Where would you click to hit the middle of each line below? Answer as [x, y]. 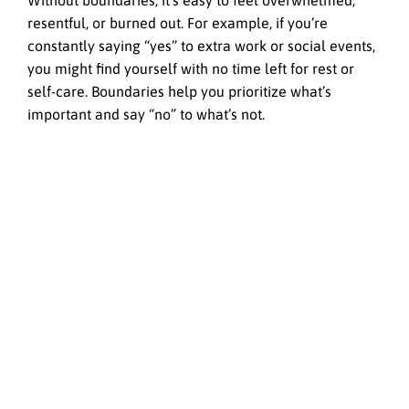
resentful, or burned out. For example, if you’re [178, 23]
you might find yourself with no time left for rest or [191, 69]
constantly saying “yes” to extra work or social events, [201, 46]
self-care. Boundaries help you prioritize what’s [179, 92]
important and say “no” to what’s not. [146, 115]
